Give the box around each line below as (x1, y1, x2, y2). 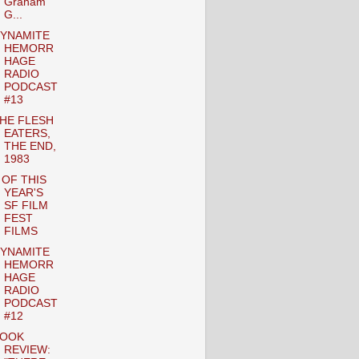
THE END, (3, 139, 56, 152)
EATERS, (3, 127, 50, 139)
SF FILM (3, 199, 48, 212)
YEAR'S (3, 186, 43, 199)
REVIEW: (3, 344, 50, 357)
